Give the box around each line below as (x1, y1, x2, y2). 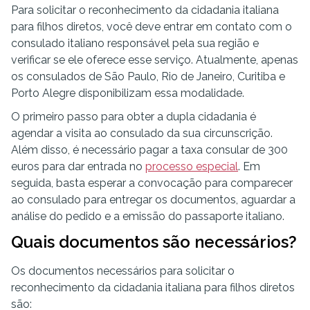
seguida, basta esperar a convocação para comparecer (11, 176, 293, 190)
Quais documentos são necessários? (11, 232, 297, 252)
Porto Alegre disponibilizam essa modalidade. (11, 86, 244, 100)
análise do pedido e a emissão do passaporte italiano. (11, 210, 284, 223)
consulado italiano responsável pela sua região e (11, 37, 259, 50)
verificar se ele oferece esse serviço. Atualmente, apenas (11, 53, 298, 66)
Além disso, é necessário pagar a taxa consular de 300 (11, 143, 288, 156)
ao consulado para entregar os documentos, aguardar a (11, 193, 295, 206)
